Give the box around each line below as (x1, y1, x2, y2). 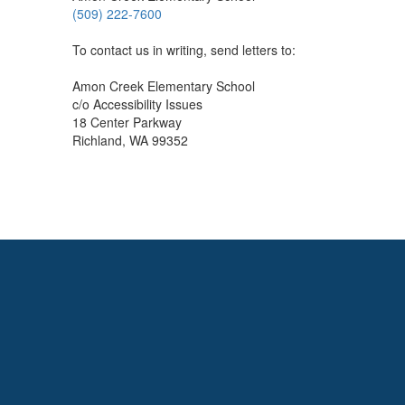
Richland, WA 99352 (72, 131, 188, 149)
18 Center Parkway (72, 113, 182, 131)
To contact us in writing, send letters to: (72, 41, 296, 59)
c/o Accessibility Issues (72, 95, 202, 113)
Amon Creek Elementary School (72, 77, 255, 95)
